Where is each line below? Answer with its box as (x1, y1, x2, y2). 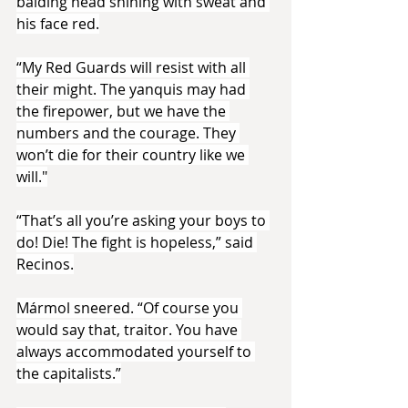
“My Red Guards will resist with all (16, 56, 250, 77)
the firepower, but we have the (16, 100, 229, 121)
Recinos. (16, 253, 74, 274)
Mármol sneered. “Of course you (16, 297, 242, 318)
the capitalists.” (16, 362, 121, 383)
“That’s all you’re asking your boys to (16, 209, 270, 230)
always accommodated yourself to (16, 341, 255, 362)
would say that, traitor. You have (16, 319, 241, 340)
